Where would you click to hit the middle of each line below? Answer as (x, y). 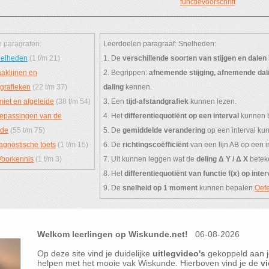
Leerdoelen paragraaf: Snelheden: (160, 44)
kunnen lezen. (213, 101)
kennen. (138, 87)
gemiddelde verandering (164, 130)
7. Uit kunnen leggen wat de (150, 159)
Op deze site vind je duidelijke (95, 253)
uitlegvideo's (179, 253)
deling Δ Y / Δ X (222, 159)
